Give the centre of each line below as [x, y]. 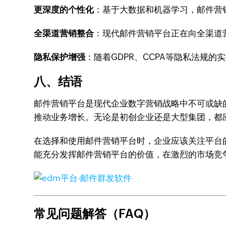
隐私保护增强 [60, 57]
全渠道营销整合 [64, 33]
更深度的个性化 [64, 10]
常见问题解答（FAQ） [95, 214]
